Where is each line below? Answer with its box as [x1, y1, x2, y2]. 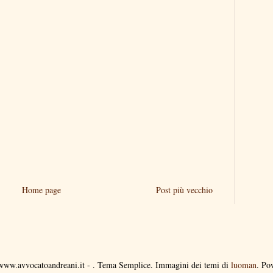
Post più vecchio [156, 184, 213, 196]
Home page [21, 184, 61, 196]
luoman [230, 259, 257, 271]
